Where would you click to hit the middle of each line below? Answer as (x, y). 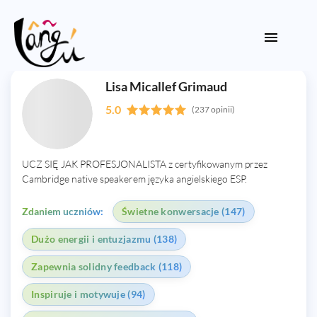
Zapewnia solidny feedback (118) (107, 266)
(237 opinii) (214, 109)
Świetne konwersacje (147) (184, 211)
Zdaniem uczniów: (63, 211)
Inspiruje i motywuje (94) (88, 294)
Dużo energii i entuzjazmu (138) (104, 239)
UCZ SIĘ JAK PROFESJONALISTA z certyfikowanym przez (145, 164)
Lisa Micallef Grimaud (166, 86)
